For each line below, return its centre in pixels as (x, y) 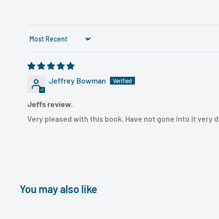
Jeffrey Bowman (77, 80)
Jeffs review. (50, 104)
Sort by (39, 43)
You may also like (58, 188)
